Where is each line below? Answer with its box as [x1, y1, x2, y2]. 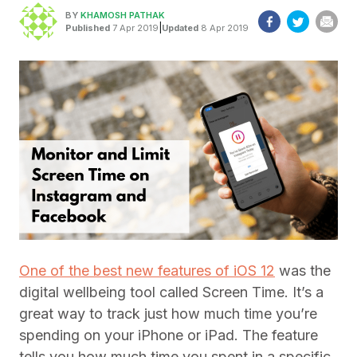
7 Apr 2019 [110, 22, 159, 33]
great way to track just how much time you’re [19, 305, 317, 322]
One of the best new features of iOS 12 [19, 262, 275, 279]
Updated [162, 22, 198, 33]
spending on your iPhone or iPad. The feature [19, 327, 318, 343]
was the [275, 262, 331, 279]
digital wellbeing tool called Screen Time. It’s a [19, 284, 324, 300]
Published [65, 22, 110, 33]
